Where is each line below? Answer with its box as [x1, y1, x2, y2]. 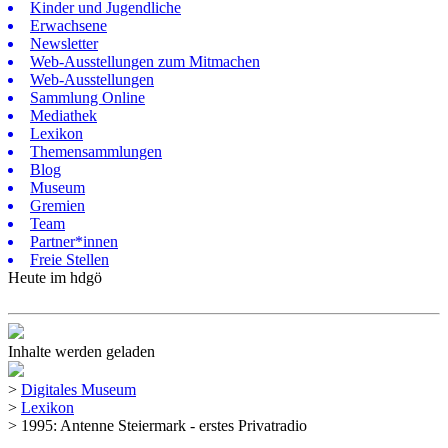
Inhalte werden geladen [8, 343, 155, 360]
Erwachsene [30, 17, 107, 34]
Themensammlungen [30, 143, 162, 160]
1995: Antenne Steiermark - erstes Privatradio [21, 417, 307, 434]
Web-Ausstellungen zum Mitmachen [30, 53, 260, 70]
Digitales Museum [21, 381, 136, 398]
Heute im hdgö [8, 269, 102, 286]
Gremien [30, 197, 85, 214]
